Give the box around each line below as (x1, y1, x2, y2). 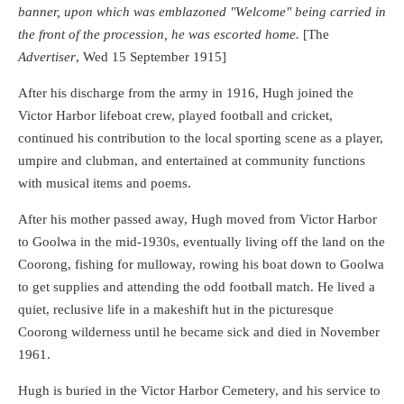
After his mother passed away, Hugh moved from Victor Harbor (18, 211, 377, 226)
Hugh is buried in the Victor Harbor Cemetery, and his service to (18, 382, 381, 398)
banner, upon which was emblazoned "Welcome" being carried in (18, 4, 386, 19)
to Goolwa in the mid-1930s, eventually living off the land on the (18, 234, 385, 249)
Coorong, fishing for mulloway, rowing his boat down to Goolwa (18, 256, 384, 271)
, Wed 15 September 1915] (76, 49, 226, 64)
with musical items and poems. (18, 175, 191, 190)
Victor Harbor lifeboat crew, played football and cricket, (18, 107, 333, 123)
